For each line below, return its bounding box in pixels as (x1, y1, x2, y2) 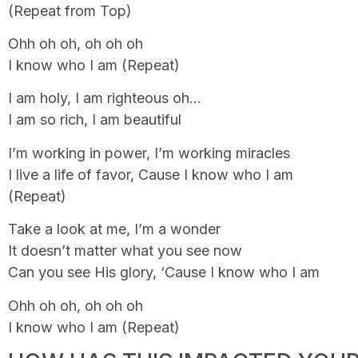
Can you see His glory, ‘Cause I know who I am (8, 264, 320, 281)
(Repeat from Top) (8, 2, 132, 19)
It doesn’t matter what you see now (8, 242, 242, 260)
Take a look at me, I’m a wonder (8, 221, 221, 238)
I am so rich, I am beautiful (8, 111, 181, 129)
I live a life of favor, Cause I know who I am (8, 165, 293, 183)
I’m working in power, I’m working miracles (8, 144, 290, 161)
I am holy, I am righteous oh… (8, 89, 201, 107)
